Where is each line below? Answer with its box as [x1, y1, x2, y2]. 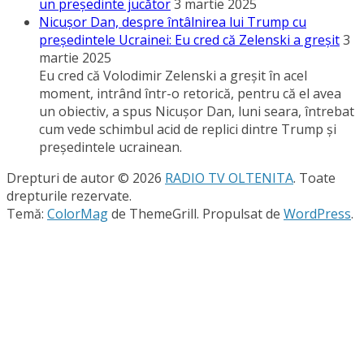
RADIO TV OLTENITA [165, 169, 293, 188]
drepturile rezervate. [6, 187, 132, 206]
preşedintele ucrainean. [39, 138, 182, 157]
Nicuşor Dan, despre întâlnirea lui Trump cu [39, 13, 306, 32]
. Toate [293, 169, 336, 188]
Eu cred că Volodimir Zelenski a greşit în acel [39, 67, 307, 85]
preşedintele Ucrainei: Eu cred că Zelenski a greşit [39, 31, 340, 50]
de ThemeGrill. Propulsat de [108, 205, 284, 223]
